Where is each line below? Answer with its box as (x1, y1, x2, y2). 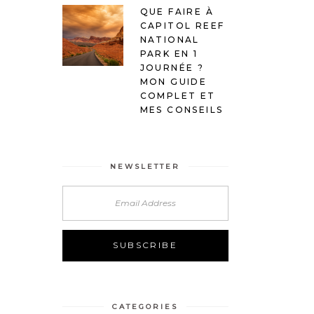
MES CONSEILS (139, 104, 224, 115)
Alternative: (62, 263, 125, 278)
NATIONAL (139, 34, 200, 45)
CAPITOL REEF (139, 20, 225, 31)
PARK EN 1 (139, 48, 198, 59)
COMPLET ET (139, 90, 216, 101)
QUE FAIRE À (139, 6, 214, 17)
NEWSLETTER (110, 161, 181, 171)
